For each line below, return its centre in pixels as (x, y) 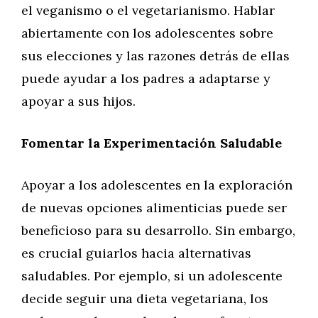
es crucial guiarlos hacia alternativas (136, 253)
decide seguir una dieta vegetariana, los (145, 298)
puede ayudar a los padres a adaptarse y (146, 78)
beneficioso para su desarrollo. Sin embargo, (158, 230)
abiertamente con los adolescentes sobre (147, 33)
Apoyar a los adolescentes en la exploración (157, 185)
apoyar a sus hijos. (78, 101)
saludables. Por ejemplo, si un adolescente (152, 276)
